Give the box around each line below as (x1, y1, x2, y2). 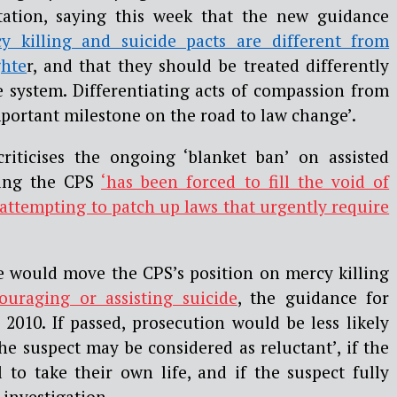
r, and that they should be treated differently (27, 53, 390, 76)
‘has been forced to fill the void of (101, 169, 390, 192)
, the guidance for (237, 286, 390, 309)
